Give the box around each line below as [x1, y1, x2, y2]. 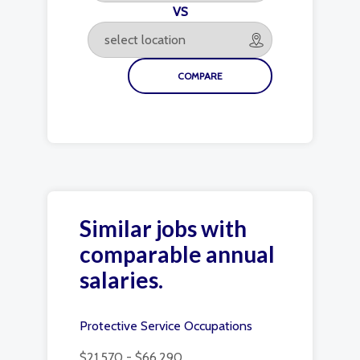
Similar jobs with [80, 215, 247, 242]
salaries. [80, 266, 163, 293]
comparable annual [80, 240, 275, 268]
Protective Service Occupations [80, 318, 252, 333]
